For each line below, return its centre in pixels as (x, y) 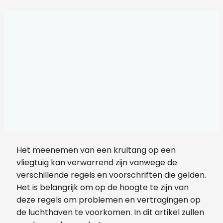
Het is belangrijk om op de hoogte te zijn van (103, 187)
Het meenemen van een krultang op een (96, 150)
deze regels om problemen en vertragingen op (109, 200)
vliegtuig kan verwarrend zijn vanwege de (97, 162)
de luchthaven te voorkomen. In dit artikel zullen (110, 212)
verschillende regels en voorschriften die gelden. (111, 175)
